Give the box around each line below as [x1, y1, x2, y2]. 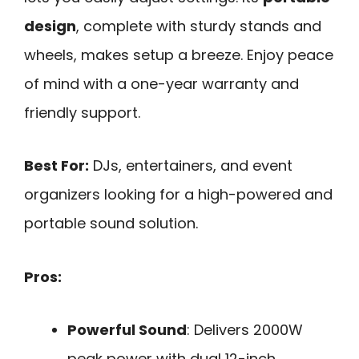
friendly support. [24, 102, 140, 123]
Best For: [24, 155, 89, 176]
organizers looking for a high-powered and [24, 184, 333, 205]
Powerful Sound [67, 320, 187, 341]
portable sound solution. [24, 213, 198, 234]
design [24, 15, 76, 36]
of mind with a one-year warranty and [24, 73, 299, 94]
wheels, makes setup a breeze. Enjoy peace [24, 44, 333, 65]
